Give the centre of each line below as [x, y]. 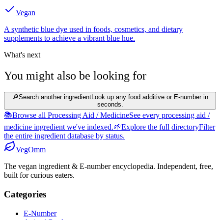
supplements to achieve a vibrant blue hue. [69, 38]
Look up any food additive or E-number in [150, 97]
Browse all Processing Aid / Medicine [71, 115]
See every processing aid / [169, 115]
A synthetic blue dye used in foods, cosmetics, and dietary [93, 29]
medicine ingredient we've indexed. [59, 127]
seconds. [110, 105]
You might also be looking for [75, 75]
